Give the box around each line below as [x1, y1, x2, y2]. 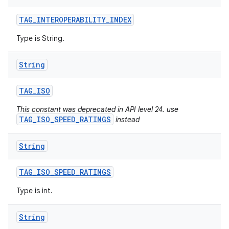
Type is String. [16, 34, 64, 43]
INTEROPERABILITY [37, 15, 106, 25]
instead [113, 115, 140, 124]
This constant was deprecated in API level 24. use [16, 105, 178, 114]
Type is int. [16, 186, 53, 195]
